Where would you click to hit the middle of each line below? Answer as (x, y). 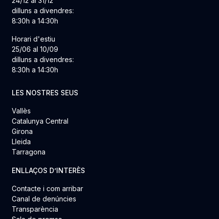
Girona (22, 131)
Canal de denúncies (44, 199)
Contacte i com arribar (47, 188)
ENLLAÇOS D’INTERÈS (48, 170)
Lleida (21, 141)
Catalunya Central (40, 121)
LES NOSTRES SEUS (45, 92)
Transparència (35, 209)
